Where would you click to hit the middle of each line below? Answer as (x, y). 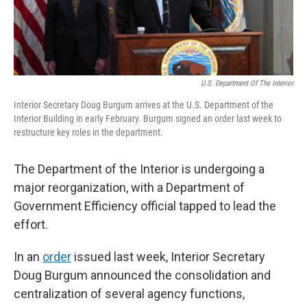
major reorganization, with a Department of (129, 187)
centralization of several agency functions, (129, 294)
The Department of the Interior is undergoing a (139, 169)
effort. (31, 224)
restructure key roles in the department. (88, 132)
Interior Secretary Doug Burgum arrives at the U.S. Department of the (144, 105)
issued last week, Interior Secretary (168, 257)
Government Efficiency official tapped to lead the (145, 206)
